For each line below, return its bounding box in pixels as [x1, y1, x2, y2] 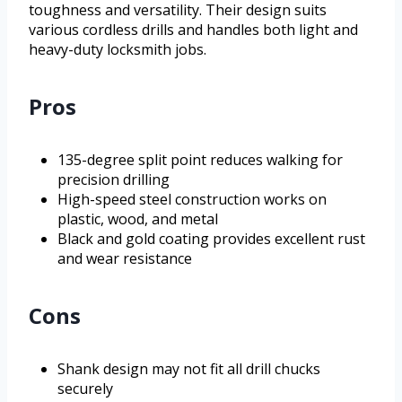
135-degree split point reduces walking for [57, 150, 343, 170]
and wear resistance [57, 249, 192, 269]
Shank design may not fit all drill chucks [57, 359, 320, 380]
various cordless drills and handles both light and [29, 20, 358, 40]
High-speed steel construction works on [57, 189, 327, 210]
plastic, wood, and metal [57, 209, 218, 230]
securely [57, 379, 113, 399]
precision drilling [57, 170, 170, 190]
